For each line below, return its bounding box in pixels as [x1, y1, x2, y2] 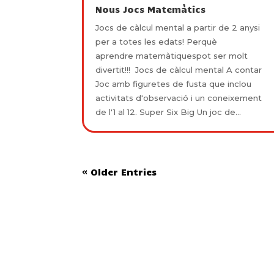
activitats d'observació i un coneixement [95, 92, 262, 103]
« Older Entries [82, 166, 157, 177]
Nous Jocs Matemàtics [95, 3, 206, 15]
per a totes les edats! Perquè [95, 36, 218, 46]
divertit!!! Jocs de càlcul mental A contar [95, 64, 262, 75]
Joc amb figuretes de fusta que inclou [95, 78, 252, 89]
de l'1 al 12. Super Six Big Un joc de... [95, 106, 242, 117]
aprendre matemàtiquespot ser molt [95, 50, 248, 61]
